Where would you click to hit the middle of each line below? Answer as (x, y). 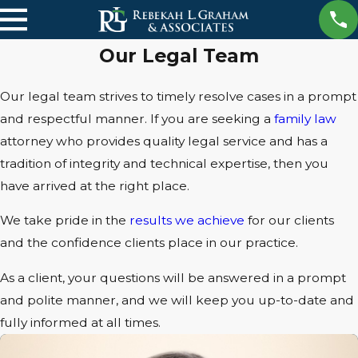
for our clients (289, 221)
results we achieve (187, 221)
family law (305, 118)
